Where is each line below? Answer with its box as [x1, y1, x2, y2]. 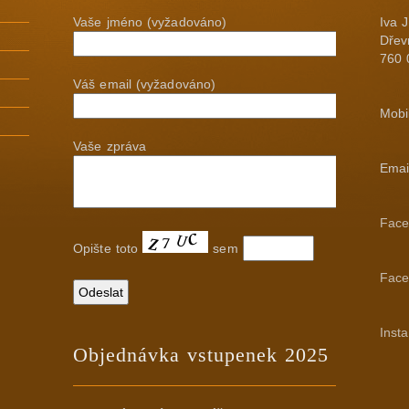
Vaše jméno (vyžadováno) [73, 15, 227, 29]
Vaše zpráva [73, 139, 147, 153]
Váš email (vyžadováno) [73, 77, 216, 91]
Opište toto [73, 241, 143, 256]
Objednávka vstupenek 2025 [73, 343, 329, 366]
